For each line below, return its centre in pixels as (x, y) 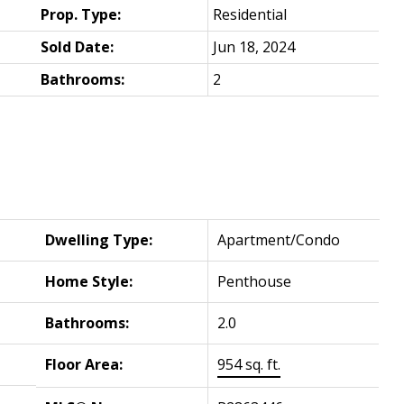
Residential (250, 14)
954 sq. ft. (249, 364)
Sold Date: (78, 46)
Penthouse (255, 281)
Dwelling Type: (99, 239)
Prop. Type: (81, 14)
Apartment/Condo (279, 239)
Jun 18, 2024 (254, 46)
